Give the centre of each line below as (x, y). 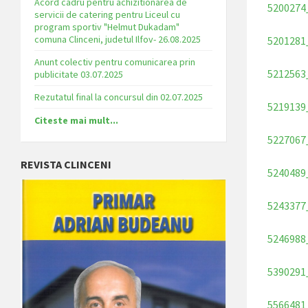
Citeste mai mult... (76, 120)
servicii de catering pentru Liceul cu (107, 14)
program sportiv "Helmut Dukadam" (107, 26)
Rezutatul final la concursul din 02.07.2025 (119, 97)
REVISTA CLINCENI (66, 164)
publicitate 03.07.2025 (79, 74)
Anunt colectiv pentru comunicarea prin (115, 62)
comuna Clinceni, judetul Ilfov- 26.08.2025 (118, 39)
